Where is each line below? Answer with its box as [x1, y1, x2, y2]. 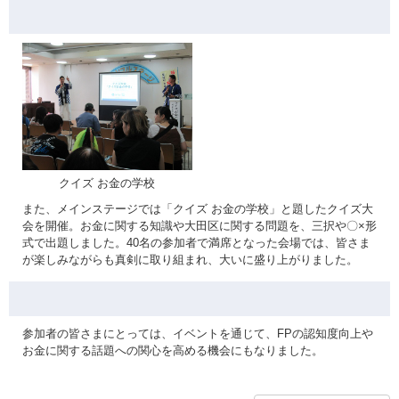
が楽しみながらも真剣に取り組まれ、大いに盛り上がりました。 [22, 253, 358, 267]
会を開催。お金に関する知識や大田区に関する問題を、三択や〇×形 [22, 219, 377, 233]
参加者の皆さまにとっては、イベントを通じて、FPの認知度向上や [22, 327, 373, 341]
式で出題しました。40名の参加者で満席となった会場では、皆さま [22, 236, 370, 250]
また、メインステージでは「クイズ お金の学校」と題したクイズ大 [22, 202, 373, 216]
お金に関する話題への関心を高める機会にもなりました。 [22, 344, 323, 358]
